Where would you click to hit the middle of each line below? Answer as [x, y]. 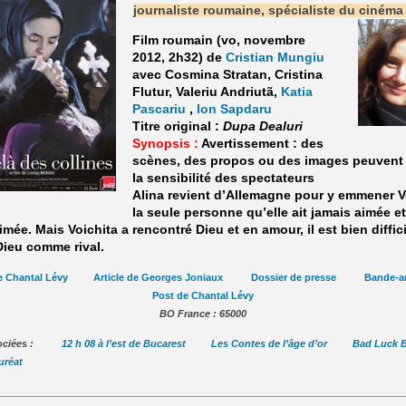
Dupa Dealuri [262, 126]
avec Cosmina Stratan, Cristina [227, 74]
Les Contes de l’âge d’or [269, 344]
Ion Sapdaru [234, 109]
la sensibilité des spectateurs [223, 178]
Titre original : [177, 126]
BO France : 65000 [203, 313]
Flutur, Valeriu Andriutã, [206, 92]
